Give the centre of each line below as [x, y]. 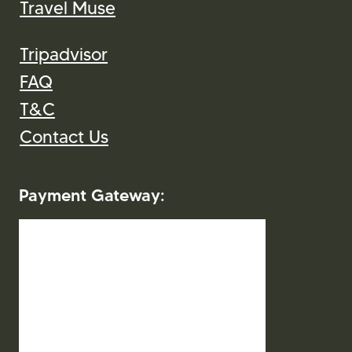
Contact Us [64, 136]
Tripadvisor [64, 54]
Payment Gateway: [92, 194]
